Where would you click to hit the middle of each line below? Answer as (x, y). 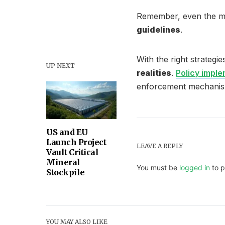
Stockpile (66, 172)
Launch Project (76, 142)
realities (154, 73)
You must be (158, 167)
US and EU (67, 132)
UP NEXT (61, 66)
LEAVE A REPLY (160, 146)
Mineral (63, 162)
